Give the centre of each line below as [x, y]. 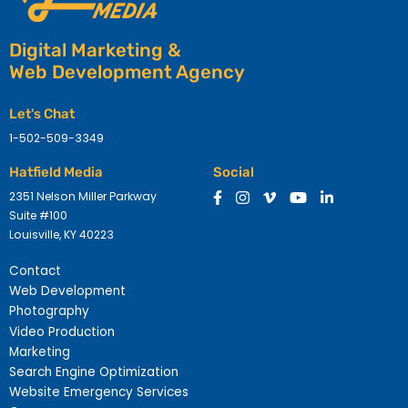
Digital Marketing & [96, 50]
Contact [36, 271]
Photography [50, 311]
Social [234, 173]
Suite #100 [39, 215]
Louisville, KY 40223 [62, 234]
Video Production [62, 331]
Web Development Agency [127, 71]
